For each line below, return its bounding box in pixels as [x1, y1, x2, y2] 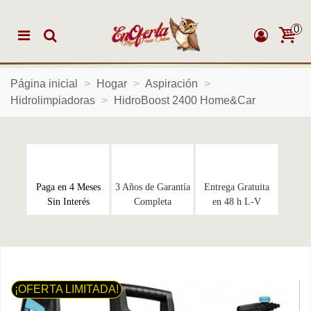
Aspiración [145, 78, 198, 90]
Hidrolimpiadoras [10, 94, 95, 106]
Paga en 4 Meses [35, 182, 101, 192]
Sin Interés [47, 196, 90, 207]
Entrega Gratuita [203, 182, 269, 192]
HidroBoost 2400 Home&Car [114, 94, 255, 106]
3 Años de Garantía [115, 182, 190, 192]
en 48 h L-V [212, 196, 261, 207]
